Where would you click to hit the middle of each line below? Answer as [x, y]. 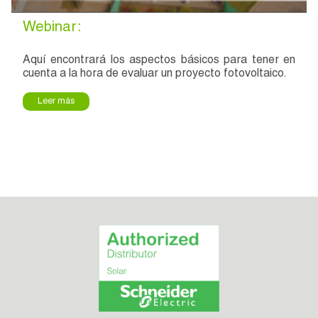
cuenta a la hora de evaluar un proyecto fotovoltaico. [155, 75]
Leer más [56, 102]
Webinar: [52, 28]
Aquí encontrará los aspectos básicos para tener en [159, 61]
